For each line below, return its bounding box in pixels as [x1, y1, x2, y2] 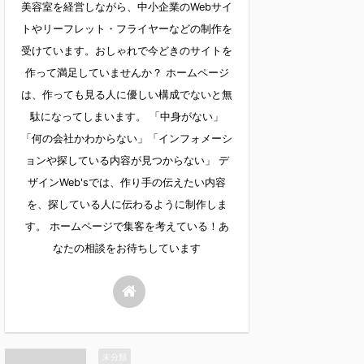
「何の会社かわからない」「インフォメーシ [21, 132, 232, 145]
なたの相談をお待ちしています [53, 241, 201, 254]
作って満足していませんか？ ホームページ [24, 66, 229, 79]
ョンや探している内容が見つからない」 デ [24, 154, 229, 167]
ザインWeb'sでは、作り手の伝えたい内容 [28, 175, 226, 188]
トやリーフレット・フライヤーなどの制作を [21, 22, 232, 35]
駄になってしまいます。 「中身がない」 [30, 110, 223, 123]
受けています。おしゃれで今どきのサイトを [21, 44, 232, 57]
